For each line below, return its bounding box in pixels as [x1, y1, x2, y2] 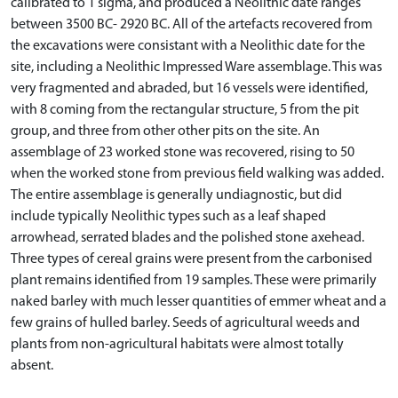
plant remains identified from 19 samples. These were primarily [11, 273, 377, 288]
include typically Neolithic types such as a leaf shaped [11, 209, 326, 224]
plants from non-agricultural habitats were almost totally [11, 337, 344, 352]
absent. [11, 358, 53, 373]
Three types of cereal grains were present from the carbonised [11, 251, 372, 267]
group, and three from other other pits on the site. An [11, 123, 320, 139]
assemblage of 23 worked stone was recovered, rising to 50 [11, 145, 354, 160]
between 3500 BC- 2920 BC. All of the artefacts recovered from [11, 17, 372, 32]
